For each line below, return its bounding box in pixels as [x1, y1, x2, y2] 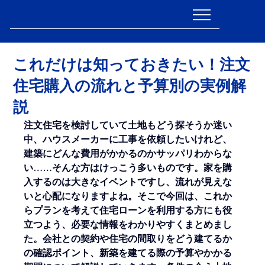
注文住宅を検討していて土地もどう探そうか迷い [24, 119, 232, 131]
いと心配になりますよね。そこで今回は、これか [24, 190, 232, 202]
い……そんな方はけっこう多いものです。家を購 [24, 162, 232, 174]
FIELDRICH [10, 5, 37, 13]
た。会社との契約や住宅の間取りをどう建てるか [24, 233, 232, 245]
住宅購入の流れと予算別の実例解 [13, 77, 247, 96]
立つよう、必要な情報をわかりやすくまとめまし [24, 219, 232, 231]
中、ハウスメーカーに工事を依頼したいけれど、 [24, 134, 232, 146]
